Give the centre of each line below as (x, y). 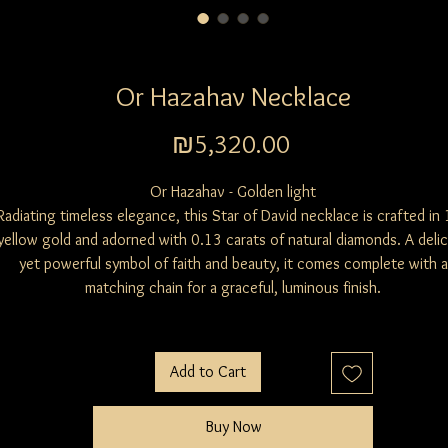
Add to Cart (208, 372)
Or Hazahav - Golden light (233, 192)
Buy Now (233, 427)
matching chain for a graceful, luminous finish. (233, 288)
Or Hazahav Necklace (233, 96)
